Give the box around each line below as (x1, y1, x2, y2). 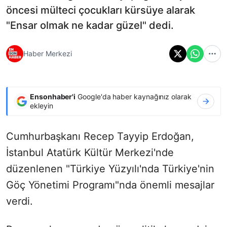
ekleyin (30, 101, 53, 110)
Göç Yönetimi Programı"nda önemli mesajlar (6, 178, 214, 191)
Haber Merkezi (23, 49, 72, 58)
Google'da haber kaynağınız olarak (75, 92, 192, 101)
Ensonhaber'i (30, 92, 76, 101)
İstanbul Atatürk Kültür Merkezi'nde (6, 146, 174, 159)
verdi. (6, 195, 33, 207)
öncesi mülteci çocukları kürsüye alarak (6, 4, 195, 16)
